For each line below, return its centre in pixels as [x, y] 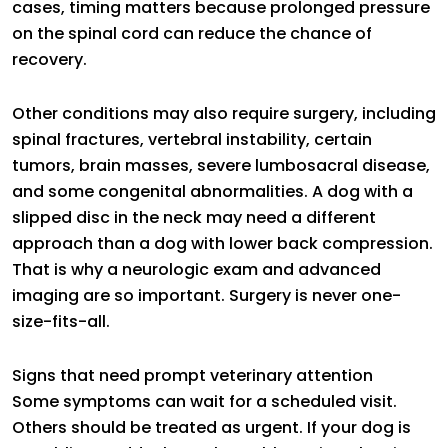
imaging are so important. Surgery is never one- [206, 295]
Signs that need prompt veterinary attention [192, 375]
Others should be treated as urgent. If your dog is [211, 427]
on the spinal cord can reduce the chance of [192, 33]
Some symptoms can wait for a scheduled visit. [204, 401]
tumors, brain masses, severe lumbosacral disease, [221, 165]
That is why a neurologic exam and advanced [196, 269]
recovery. [49, 59]
